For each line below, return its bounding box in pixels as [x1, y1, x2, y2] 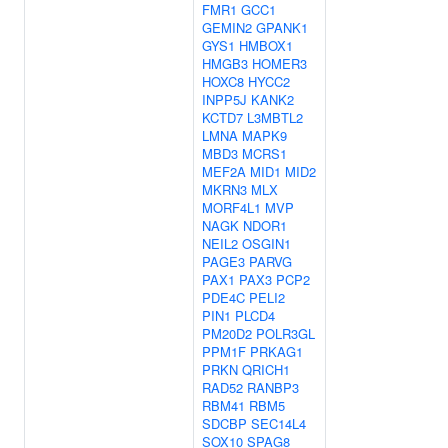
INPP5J [202, 90, 247, 109]
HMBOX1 [239, 36, 293, 55]
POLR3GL [256, 324, 315, 343]
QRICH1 [242, 360, 290, 379]
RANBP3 [247, 378, 299, 397]
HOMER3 [252, 54, 307, 73]
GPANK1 [256, 18, 308, 37]
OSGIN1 [242, 234, 291, 253]
